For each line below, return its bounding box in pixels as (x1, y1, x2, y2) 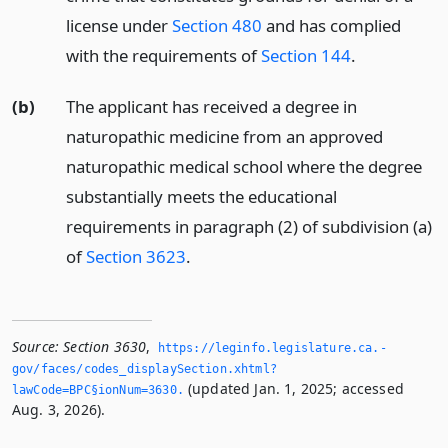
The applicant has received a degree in (65, 94, 357, 118)
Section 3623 (85, 244, 186, 268)
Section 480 (171, 13, 262, 37)
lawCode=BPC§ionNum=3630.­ (12, 382, 184, 397)
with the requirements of (65, 43, 261, 67)
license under (65, 13, 172, 37)
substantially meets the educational (65, 184, 337, 208)
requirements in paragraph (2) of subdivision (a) (65, 214, 432, 238)
